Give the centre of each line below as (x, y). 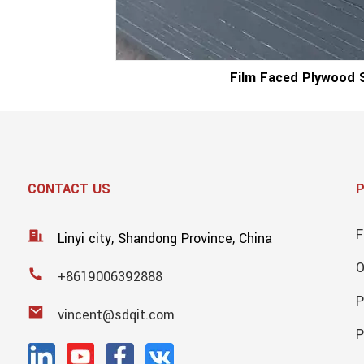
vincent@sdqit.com (116, 314)
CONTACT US (69, 189)
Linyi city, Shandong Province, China (165, 238)
